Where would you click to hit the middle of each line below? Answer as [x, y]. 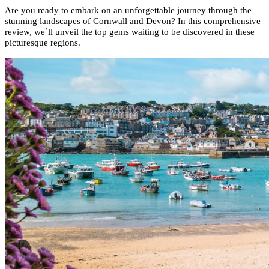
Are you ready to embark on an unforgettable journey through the [128, 11]
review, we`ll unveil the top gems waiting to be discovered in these [130, 32]
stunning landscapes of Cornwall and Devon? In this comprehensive [133, 21]
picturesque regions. [44, 43]
